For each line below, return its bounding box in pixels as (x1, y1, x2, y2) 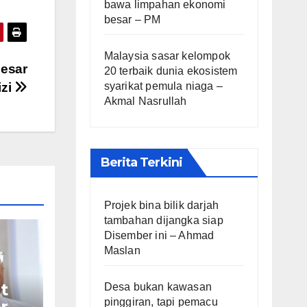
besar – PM (103, 13, 161, 25)
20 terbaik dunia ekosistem (103, 64, 238, 77)
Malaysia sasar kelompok (103, 49, 231, 62)
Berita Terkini (100, 154, 182, 170)
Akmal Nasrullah (103, 95, 187, 107)
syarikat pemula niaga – (103, 79, 223, 92)
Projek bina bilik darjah (103, 199, 219, 211)
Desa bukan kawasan (103, 280, 212, 293)
